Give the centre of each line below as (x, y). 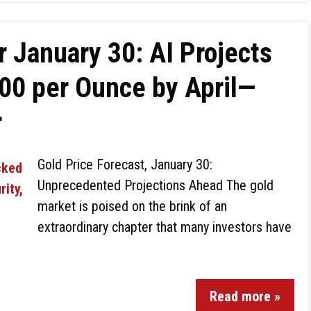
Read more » (245, 296)
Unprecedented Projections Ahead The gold (155, 185)
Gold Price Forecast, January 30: (125, 165)
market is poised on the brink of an (132, 206)
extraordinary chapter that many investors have (165, 227)
